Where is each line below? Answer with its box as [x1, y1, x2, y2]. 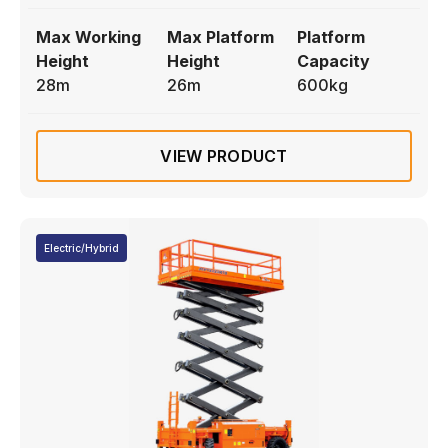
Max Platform [166, 26, 274, 47]
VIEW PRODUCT [160, 145, 288, 166]
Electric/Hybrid [44, 241, 119, 254]
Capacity [297, 50, 371, 71]
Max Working [36, 26, 141, 47]
